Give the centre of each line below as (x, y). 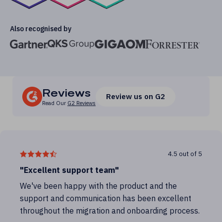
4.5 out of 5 (185, 154)
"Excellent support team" (69, 170)
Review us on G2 (136, 96)
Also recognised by (41, 29)
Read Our (55, 103)
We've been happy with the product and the (98, 186)
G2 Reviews (82, 103)
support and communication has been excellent (106, 198)
